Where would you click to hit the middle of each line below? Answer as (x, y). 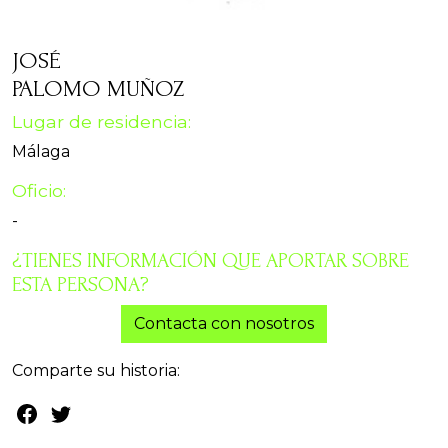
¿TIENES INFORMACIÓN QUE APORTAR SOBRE (210, 261)
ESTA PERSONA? (80, 285)
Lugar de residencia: (101, 122)
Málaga (41, 152)
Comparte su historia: (96, 371)
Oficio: (39, 191)
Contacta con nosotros (224, 324)
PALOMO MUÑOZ (98, 89)
